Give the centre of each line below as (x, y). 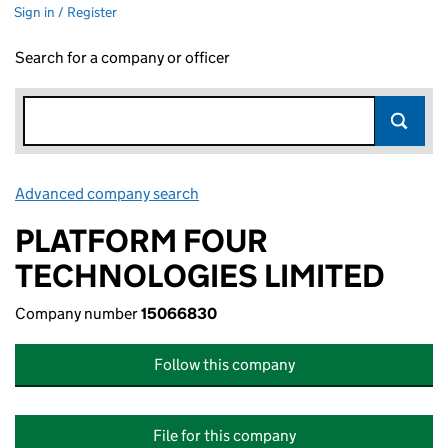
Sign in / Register (65, 12)
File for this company (224, 435)
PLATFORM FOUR (141, 241)
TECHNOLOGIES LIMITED (200, 276)
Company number (78, 313)
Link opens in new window (290, 193)
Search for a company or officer (122, 57)
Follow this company (224, 364)
